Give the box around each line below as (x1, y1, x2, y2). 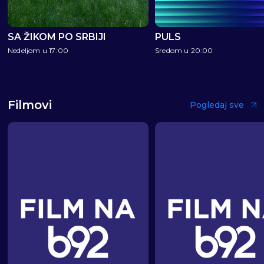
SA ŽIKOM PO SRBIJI (8, 31, 106, 42)
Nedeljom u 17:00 (8, 45, 68, 55)
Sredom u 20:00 (155, 45, 213, 55)
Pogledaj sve (190, 99, 244, 110)
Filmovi (8, 97, 52, 112)
